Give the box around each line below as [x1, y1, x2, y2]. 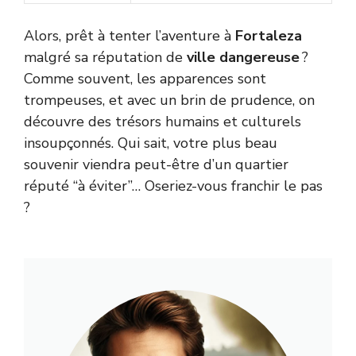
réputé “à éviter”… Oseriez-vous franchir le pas [24, 176, 323, 196]
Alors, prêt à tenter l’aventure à [24, 26, 235, 46]
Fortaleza [235, 26, 302, 46]
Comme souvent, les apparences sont [24, 69, 266, 89]
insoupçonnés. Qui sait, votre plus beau [24, 133, 277, 153]
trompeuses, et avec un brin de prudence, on [24, 91, 315, 110]
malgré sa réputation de [24, 48, 187, 68]
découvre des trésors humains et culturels [24, 112, 301, 132]
